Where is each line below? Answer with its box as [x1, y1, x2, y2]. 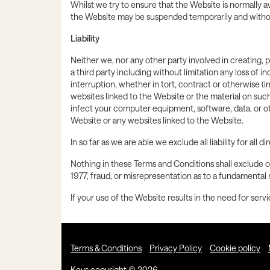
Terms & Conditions [71, 243, 142, 254]
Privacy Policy [149, 243, 202, 254]
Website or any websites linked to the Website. [71, 115, 243, 126]
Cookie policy [210, 243, 260, 254]
